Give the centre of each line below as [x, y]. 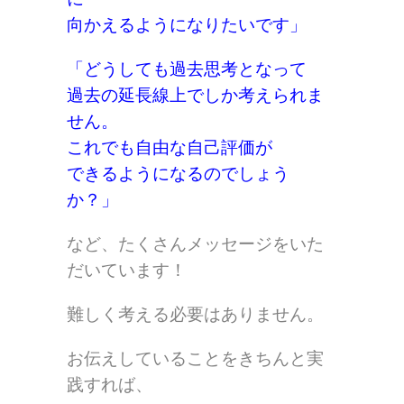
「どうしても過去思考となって [187, 69]
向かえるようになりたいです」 [187, 25]
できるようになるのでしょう [178, 174]
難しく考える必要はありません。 [195, 315]
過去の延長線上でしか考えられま [195, 96]
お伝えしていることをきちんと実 [195, 359]
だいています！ [127, 271]
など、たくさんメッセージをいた [195, 244]
